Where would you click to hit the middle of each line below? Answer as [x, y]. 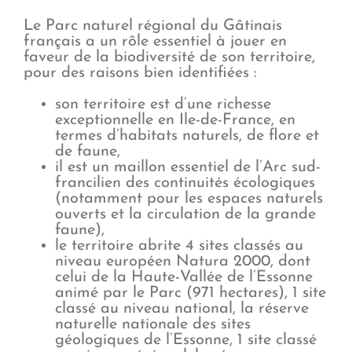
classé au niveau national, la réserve [182, 308]
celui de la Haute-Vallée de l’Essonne [184, 277]
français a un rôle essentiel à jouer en [155, 41]
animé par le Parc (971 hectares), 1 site [191, 293]
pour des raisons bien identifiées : [140, 73]
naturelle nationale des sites [153, 324]
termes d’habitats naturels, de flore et [187, 136]
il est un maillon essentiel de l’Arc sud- [188, 167]
